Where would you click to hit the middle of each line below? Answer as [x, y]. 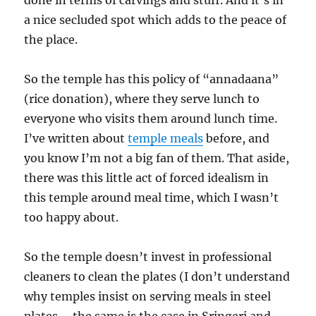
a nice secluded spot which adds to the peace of [156, 20]
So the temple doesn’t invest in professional [148, 257]
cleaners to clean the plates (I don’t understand [157, 276]
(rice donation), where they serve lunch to [142, 99]
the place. [51, 39]
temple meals [166, 138]
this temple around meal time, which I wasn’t [152, 197]
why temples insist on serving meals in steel [148, 296]
